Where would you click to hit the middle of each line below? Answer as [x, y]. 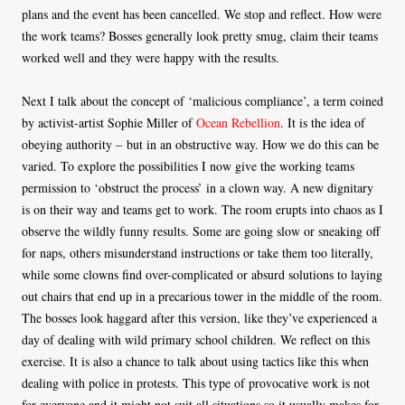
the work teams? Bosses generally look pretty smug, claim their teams [200, 36]
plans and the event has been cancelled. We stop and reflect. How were [202, 14]
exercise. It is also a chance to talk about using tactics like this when [195, 362]
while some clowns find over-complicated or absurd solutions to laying [202, 275]
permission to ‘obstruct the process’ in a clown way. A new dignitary [198, 188]
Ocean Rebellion [238, 123]
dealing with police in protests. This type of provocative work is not [196, 383]
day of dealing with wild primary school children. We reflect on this [196, 340]
